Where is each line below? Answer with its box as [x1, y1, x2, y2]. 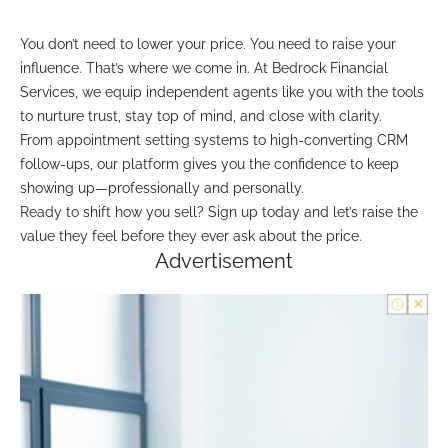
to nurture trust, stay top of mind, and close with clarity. [20, 107, 382, 124]
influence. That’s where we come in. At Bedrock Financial [20, 59, 388, 76]
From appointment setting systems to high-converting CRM [20, 131, 408, 148]
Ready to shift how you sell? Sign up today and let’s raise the [20, 203, 418, 220]
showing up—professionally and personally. [20, 179, 304, 196]
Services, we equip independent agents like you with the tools [20, 83, 424, 100]
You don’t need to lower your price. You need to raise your [20, 35, 396, 52]
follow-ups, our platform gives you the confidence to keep [20, 155, 399, 172]
